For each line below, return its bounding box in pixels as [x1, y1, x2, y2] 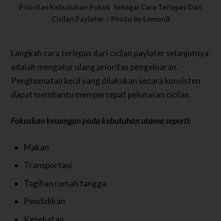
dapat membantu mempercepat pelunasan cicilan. [11, 89, 191, 100]
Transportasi [23, 160, 72, 171]
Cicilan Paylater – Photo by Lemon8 [51, 15, 170, 24]
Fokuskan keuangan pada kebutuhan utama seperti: [11, 115, 191, 126]
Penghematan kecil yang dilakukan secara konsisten [11, 75, 201, 86]
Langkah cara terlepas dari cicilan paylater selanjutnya [11, 47, 209, 58]
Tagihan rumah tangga [23, 178, 107, 188]
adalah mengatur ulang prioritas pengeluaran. [11, 61, 179, 72]
